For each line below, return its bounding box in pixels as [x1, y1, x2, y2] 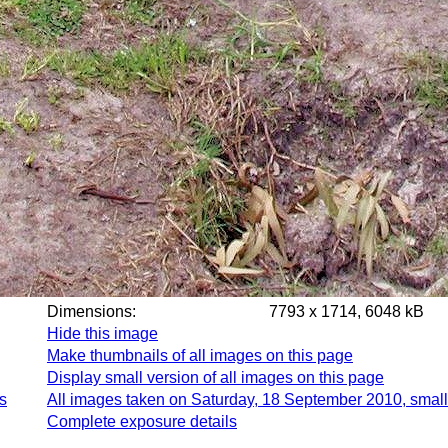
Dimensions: [47, 303, 172, 320]
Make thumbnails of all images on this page [47, 347, 353, 364]
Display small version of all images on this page [47, 369, 384, 386]
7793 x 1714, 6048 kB [269, 303, 424, 320]
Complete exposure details [47, 413, 237, 430]
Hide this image [47, 325, 158, 342]
